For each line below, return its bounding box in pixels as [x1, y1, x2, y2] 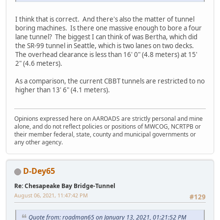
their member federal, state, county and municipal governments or [14, 130, 196, 139]
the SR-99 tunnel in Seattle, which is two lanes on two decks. [15, 41, 195, 50]
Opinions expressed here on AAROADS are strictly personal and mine [14, 114, 203, 123]
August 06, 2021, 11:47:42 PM [14, 192, 88, 199]
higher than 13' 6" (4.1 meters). [15, 85, 110, 94]
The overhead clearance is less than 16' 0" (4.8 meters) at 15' [15, 50, 197, 59]
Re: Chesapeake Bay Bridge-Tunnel [14, 182, 115, 191]
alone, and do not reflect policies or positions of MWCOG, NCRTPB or [14, 122, 201, 131]
